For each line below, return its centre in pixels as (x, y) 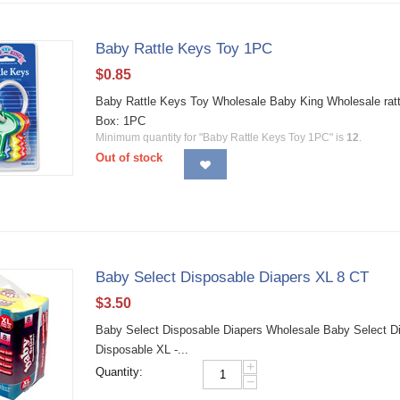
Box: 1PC (121, 121)
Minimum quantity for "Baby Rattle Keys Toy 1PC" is (221, 137)
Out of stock (129, 158)
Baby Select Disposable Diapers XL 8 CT (233, 277)
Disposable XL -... (142, 350)
